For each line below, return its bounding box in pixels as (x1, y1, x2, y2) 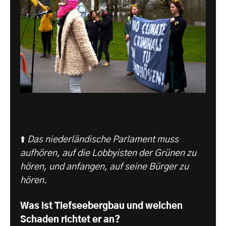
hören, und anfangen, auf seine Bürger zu (20, 162, 189, 172)
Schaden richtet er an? (20, 215, 120, 225)
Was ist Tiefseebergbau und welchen (20, 202, 183, 211)
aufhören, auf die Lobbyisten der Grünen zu (20, 149, 196, 158)
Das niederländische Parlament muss (27, 135, 179, 145)
